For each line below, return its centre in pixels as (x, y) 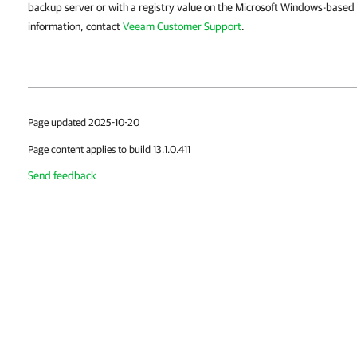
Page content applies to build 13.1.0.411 (109, 149)
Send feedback (62, 175)
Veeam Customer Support (182, 26)
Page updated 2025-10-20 (84, 122)
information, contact (75, 26)
